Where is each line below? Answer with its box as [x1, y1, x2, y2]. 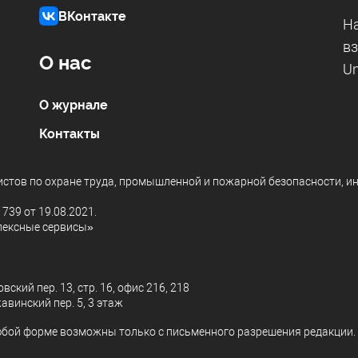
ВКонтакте [58, 8, 126, 24]
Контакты [39, 126, 100, 142]
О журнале [39, 97, 108, 113]
